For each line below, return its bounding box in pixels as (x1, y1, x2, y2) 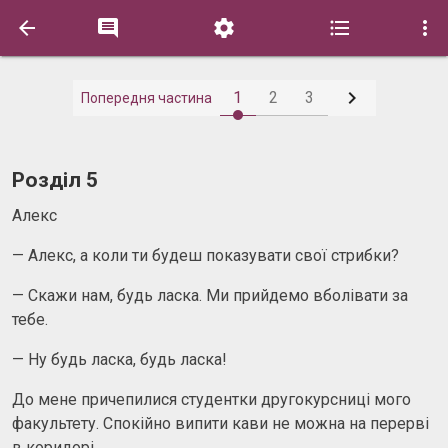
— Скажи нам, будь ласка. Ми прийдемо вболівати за (12, 285, 408, 305)
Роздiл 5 (12, 168, 98, 192)
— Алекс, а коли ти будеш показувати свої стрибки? (12, 245, 399, 265)
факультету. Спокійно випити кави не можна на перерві (12, 413, 429, 433)
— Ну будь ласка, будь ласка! (12, 349, 227, 369)
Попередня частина (80, 90, 212, 106)
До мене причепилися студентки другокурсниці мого (12, 389, 411, 409)
